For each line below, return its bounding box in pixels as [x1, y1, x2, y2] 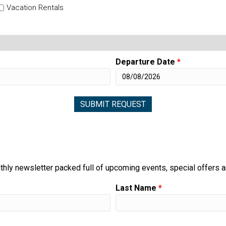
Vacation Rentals [7, 3, 64, 12]
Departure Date [116, 56, 177, 67]
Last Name [116, 183, 158, 193]
